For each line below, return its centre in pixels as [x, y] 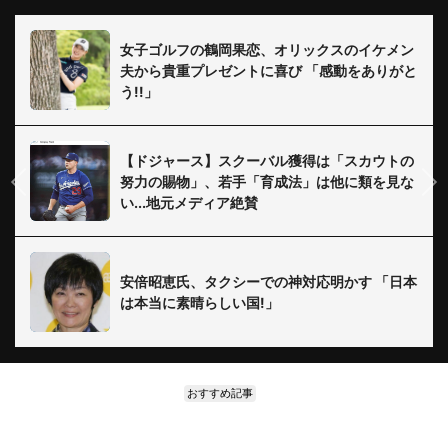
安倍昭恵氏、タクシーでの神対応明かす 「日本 [268, 281]
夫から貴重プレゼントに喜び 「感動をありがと [268, 70]
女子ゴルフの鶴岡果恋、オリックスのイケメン [267, 49]
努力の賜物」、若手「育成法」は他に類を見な [267, 181]
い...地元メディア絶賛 [189, 202]
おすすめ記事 [220, 392]
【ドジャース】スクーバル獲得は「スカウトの [267, 160]
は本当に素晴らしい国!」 [199, 302]
